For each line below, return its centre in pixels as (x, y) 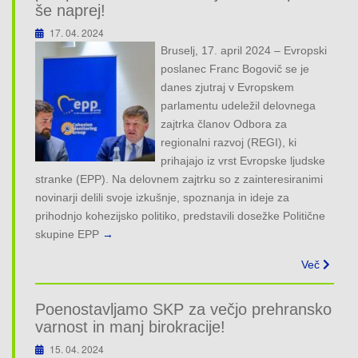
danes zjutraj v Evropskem (228, 88)
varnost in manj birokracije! (130, 327)
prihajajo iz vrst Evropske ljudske (243, 161)
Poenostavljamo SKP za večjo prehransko (183, 310)
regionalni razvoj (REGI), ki (229, 143)
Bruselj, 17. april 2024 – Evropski (244, 51)
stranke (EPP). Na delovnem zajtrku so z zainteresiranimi (179, 179)
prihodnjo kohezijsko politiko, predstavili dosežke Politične (180, 216)
